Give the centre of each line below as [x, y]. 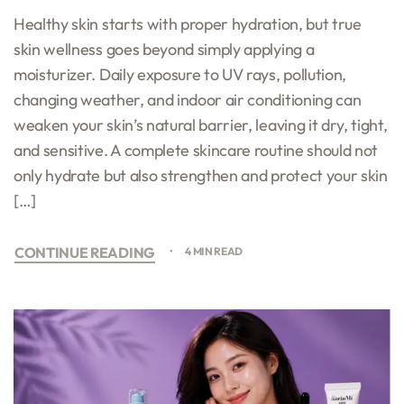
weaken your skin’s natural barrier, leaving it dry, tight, [201, 124]
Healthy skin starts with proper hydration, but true [188, 23]
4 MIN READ [214, 251]
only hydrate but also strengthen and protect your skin [201, 175]
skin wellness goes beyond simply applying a [164, 49]
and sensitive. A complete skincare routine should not [196, 150]
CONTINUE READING [85, 252]
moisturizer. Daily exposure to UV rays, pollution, [180, 74]
